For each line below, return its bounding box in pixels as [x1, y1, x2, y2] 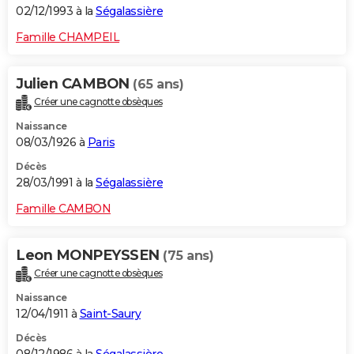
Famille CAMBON [16, 201, 111, 217]
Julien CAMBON [16, 75, 133, 93]
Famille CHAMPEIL [16, 30, 119, 45]
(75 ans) [163, 248, 213, 264]
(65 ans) [133, 77, 183, 92]
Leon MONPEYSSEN [16, 247, 163, 265]
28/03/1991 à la [16, 175, 96, 190]
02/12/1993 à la [16, 4, 96, 19]
